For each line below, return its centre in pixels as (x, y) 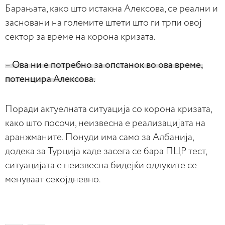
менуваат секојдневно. (53, 180)
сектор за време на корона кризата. (80, 37)
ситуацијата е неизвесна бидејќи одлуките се (101, 165)
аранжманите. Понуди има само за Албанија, (99, 137)
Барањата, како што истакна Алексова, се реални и (111, 9)
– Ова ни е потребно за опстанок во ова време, (104, 65)
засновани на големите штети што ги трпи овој (103, 23)
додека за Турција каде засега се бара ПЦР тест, (106, 151)
